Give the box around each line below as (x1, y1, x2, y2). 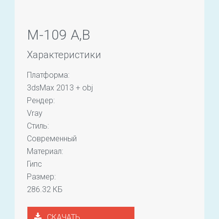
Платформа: (27, 70, 69, 80)
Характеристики (27, 48, 101, 61)
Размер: (27, 172, 56, 181)
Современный (27, 133, 77, 143)
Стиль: (27, 121, 49, 131)
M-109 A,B (27, 26, 90, 43)
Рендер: (27, 95, 55, 105)
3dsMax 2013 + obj (27, 83, 93, 92)
